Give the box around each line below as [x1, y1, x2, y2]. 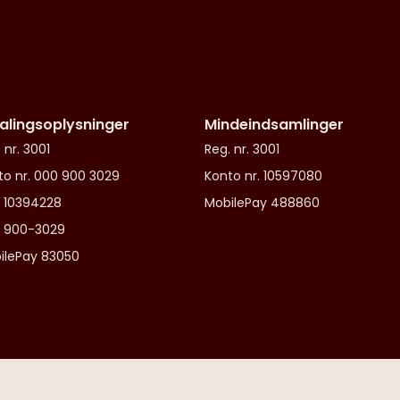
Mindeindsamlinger [204, 114, 344, 135]
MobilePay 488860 [204, 194, 320, 212]
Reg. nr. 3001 [204, 140, 279, 158]
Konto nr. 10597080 [204, 167, 322, 185]
